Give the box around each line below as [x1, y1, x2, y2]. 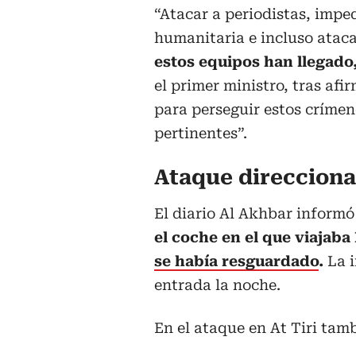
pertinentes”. [154, 125, 247, 142]
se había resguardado [154, 253, 319, 270]
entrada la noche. [154, 277, 281, 294]
